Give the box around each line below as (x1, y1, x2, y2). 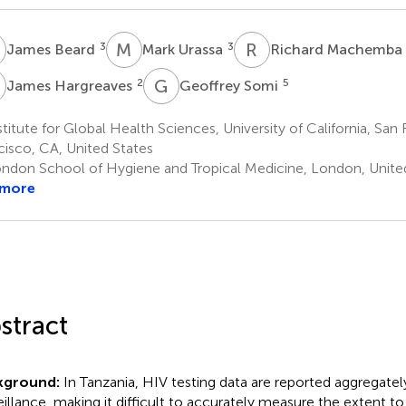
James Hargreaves (5, 76, 136, 94)
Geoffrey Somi (179, 76, 282, 94)
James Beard (5, 40, 99, 58)
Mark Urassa (141, 40, 227, 58)
